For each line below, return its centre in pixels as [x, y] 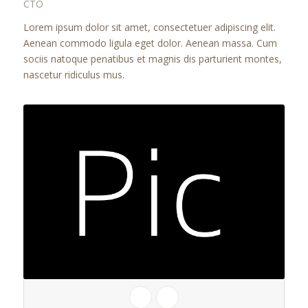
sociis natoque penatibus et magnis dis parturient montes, [152, 59]
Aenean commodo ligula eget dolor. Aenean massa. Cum [150, 43]
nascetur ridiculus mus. [74, 75]
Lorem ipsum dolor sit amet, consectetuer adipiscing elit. [149, 27]
